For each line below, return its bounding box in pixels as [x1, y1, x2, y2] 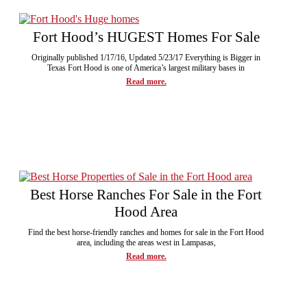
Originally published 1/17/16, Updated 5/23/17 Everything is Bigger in [32, 52, 261, 62]
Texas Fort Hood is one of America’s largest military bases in [47, 62, 245, 73]
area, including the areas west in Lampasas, [76, 237, 216, 247]
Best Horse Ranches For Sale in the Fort [30, 186, 262, 203]
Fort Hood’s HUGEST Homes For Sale [32, 28, 260, 45]
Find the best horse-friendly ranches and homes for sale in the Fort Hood [28, 227, 265, 237]
